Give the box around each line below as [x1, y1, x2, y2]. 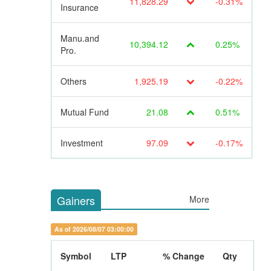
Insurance [60, 1, 99, 14]
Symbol [60, 250, 91, 263]
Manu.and [60, 32, 99, 45]
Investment [60, 137, 103, 149]
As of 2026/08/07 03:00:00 [54, 224, 134, 234]
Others [60, 75, 87, 88]
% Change [162, 250, 204, 263]
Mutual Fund [60, 106, 109, 119]
